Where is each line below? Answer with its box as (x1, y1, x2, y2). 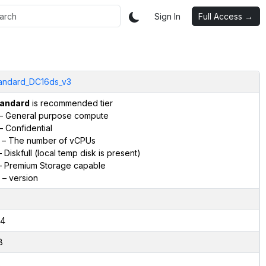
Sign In (154, 11, 180, 21)
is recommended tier (29, 97, 113, 108)
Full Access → (198, 11, 253, 21)
